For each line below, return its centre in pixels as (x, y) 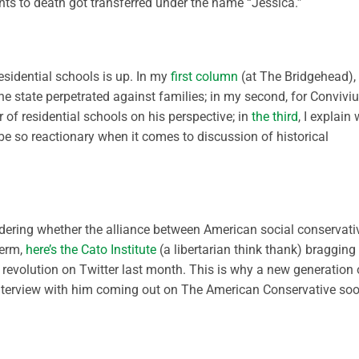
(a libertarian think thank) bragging (256, 250)
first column (204, 76)
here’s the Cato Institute (91, 250)
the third (275, 116)
